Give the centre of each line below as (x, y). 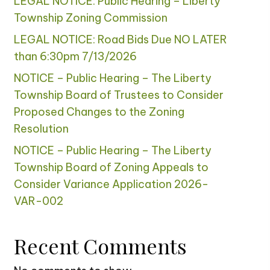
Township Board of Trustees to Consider (118, 95)
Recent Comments (100, 246)
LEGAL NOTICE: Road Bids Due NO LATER (120, 40)
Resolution (41, 129)
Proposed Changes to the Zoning (99, 112)
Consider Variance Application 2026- (111, 184)
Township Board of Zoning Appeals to (111, 168)
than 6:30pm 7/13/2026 (75, 57)
